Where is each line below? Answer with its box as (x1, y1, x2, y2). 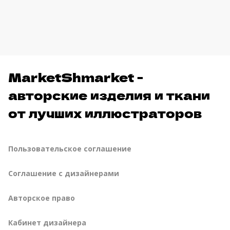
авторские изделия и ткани (8, 86, 210, 104)
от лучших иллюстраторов (8, 104, 202, 122)
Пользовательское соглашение (8, 144, 131, 154)
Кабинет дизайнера (8, 218, 86, 228)
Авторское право (8, 193, 75, 203)
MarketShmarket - (8, 68, 143, 86)
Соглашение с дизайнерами (8, 168, 119, 179)
